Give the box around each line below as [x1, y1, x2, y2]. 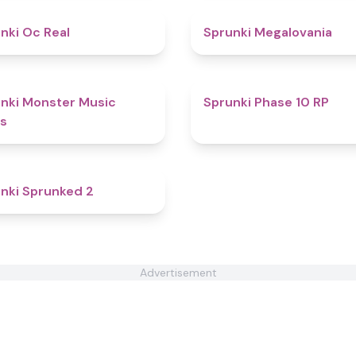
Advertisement [139, 265, 217, 280]
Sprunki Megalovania [203, 24, 332, 41]
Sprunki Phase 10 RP [203, 94, 329, 110]
